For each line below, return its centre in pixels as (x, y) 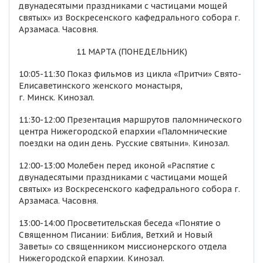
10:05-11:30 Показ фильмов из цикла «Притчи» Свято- (130, 74)
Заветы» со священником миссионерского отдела (123, 247)
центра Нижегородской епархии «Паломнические (123, 131)
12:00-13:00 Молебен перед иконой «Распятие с (117, 166)
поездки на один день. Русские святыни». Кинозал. (124, 143)
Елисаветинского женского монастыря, (101, 86)
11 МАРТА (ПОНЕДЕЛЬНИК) (131, 52)
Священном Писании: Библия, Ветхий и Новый (116, 235)
